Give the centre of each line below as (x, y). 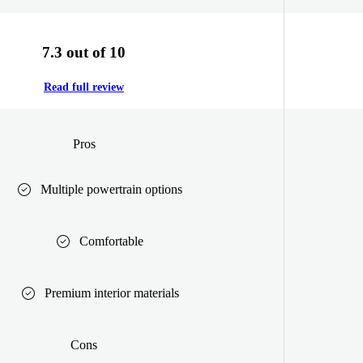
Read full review (84, 88)
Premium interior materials (111, 293)
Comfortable (111, 241)
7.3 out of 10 (84, 52)
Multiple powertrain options (111, 189)
